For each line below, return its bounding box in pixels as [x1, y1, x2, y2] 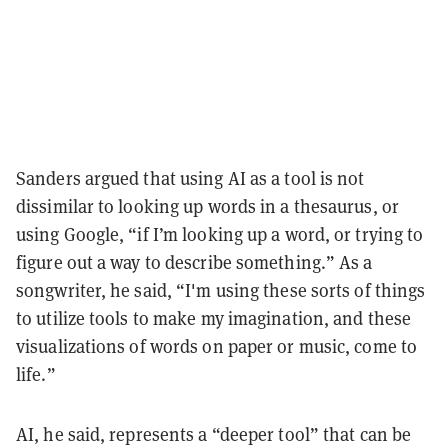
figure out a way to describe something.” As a [16, 249, 373, 274]
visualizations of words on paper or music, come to [16, 333, 418, 358]
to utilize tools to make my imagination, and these [16, 305, 412, 330]
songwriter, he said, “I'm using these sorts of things [16, 277, 426, 302]
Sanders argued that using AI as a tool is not [16, 165, 365, 190]
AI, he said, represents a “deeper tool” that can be [16, 421, 412, 446]
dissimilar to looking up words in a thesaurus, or [16, 193, 399, 218]
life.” [16, 361, 56, 386]
